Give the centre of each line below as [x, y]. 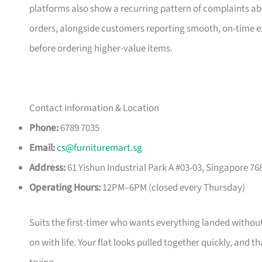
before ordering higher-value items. [101, 49]
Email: [42, 148]
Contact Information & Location [94, 108]
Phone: [44, 128]
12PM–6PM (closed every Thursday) [173, 188]
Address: [47, 168]
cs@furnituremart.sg [99, 148]
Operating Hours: [65, 188]
